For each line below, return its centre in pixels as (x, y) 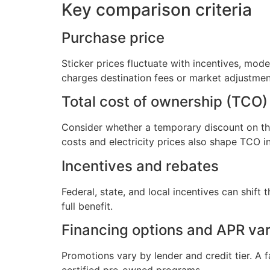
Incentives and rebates (140, 166)
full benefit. (87, 206)
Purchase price (113, 37)
